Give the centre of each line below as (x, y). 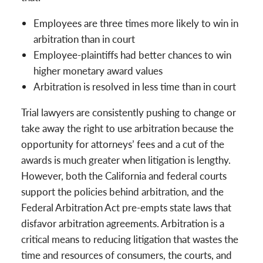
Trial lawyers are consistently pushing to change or (129, 112)
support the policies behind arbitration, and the (122, 191)
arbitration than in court (85, 38)
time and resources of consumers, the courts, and (127, 254)
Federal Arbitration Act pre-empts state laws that (126, 207)
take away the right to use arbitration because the (127, 128)
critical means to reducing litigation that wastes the (130, 239)
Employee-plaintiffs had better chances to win (133, 54)
